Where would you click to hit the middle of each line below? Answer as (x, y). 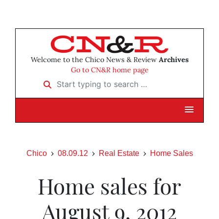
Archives (174, 60)
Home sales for (109, 186)
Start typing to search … (81, 81)
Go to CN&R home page (109, 70)
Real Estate (119, 153)
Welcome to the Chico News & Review (95, 60)
